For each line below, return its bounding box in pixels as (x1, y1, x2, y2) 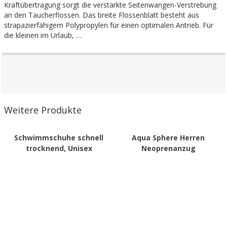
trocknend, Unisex (25, 143, 92, 153)
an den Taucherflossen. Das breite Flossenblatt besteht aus (4, 10, 199, 20)
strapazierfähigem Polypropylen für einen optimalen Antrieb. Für (4, 20, 213, 30)
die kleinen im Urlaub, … (4, 30, 82, 40)
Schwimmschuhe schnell (14, 132, 103, 142)
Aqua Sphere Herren (132, 132, 205, 142)
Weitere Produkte (4, 104, 82, 117)
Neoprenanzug (141, 143, 196, 153)
